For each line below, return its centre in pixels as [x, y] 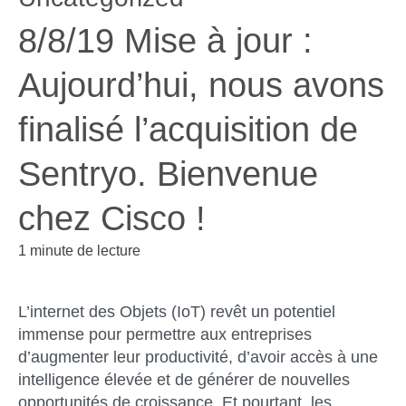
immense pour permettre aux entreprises [165, 335]
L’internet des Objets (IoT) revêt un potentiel [177, 312]
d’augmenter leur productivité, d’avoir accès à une [198, 358]
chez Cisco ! [112, 218]
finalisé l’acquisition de [188, 130]
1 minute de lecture [79, 251]
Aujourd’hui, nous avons [201, 85]
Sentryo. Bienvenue [168, 174]
